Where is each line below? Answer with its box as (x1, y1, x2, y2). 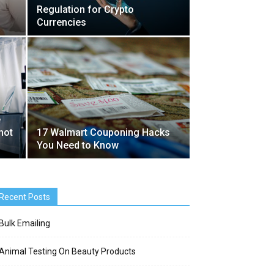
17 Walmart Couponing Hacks (37, 127, 170, 138)
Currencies (37, 17, 86, 28)
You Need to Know (37, 139, 119, 151)
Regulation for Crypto (37, 4, 134, 15)
